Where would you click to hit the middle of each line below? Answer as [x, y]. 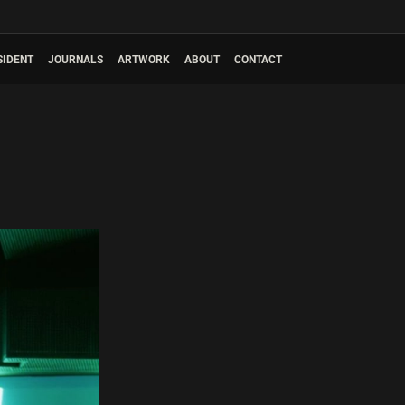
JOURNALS [75, 59]
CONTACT [258, 59]
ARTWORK [144, 59]
